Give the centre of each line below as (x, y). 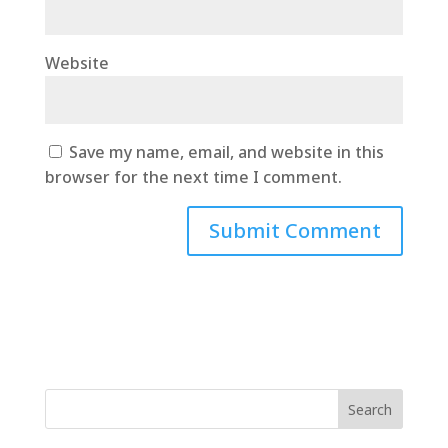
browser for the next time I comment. (193, 177)
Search (370, 409)
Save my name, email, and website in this (226, 152)
